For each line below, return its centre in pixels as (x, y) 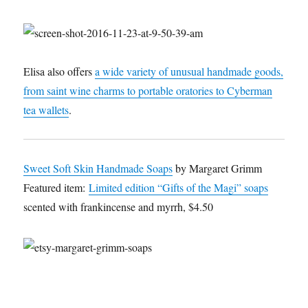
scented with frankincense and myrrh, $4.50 (119, 207)
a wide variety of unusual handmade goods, (189, 71)
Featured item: (56, 188)
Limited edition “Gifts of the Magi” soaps (179, 188)
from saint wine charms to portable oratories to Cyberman (148, 91)
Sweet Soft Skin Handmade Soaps (98, 168)
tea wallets (46, 110)
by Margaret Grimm (218, 168)
